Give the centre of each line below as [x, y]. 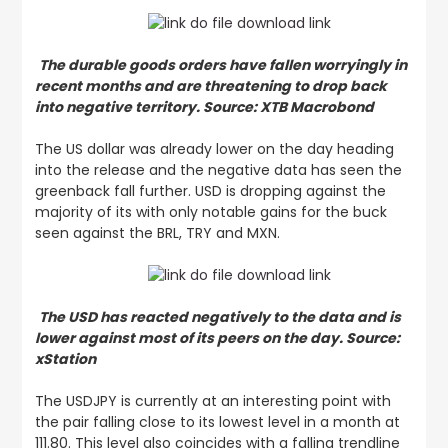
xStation [65, 359]
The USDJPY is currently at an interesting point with [212, 401]
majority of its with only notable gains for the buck [210, 211]
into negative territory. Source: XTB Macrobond [204, 106]
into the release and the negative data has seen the [218, 169]
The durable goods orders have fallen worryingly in [222, 64]
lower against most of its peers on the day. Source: [217, 338]
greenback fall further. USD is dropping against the [210, 190]
